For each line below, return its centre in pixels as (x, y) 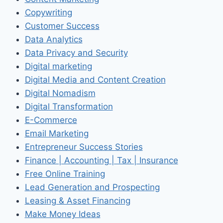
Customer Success (62, 26)
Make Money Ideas (62, 214)
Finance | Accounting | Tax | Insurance (101, 160)
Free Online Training (65, 173)
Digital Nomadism (60, 93)
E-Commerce (51, 120)
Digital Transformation (69, 106)
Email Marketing (56, 133)
